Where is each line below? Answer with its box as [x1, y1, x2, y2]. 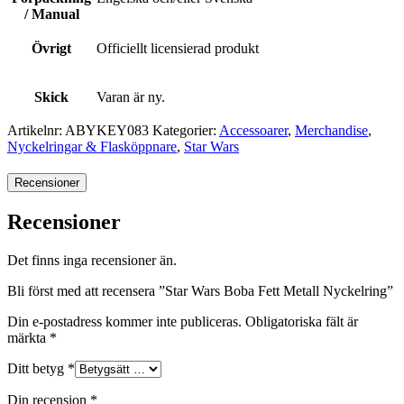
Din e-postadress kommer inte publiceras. [7, 314, 242, 330]
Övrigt [32, 40, 71, 56]
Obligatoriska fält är [245, 314, 358, 330]
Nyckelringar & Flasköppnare [7, 138, 177, 154]
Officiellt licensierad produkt [96, 40, 259, 56]
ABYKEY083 [65, 122, 149, 138]
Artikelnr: [7, 122, 65, 138]
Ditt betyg [7, 361, 68, 377]
